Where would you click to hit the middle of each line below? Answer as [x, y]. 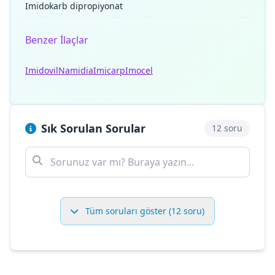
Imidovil [42, 70]
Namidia [76, 70]
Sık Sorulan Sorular [93, 128]
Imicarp [109, 70]
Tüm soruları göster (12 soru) [144, 211]
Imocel [139, 70]
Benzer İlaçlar [57, 40]
